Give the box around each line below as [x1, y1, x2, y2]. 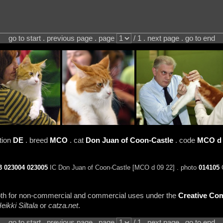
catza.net [48, 201, 78, 210]
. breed [23, 136, 50, 144]
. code [173, 136, 197, 144]
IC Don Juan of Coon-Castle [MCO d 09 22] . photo [47, 164, 199, 172]
